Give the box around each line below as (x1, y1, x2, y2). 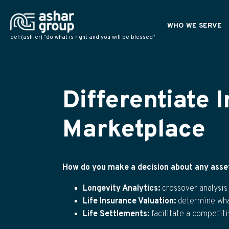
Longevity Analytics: (83, 184, 162, 194)
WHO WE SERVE (167, 21, 222, 30)
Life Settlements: (83, 209, 151, 219)
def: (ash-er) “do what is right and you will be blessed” (10, 34, 155, 41)
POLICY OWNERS (167, 57, 217, 65)
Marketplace (62, 115, 205, 146)
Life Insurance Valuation (83, 196, 174, 207)
